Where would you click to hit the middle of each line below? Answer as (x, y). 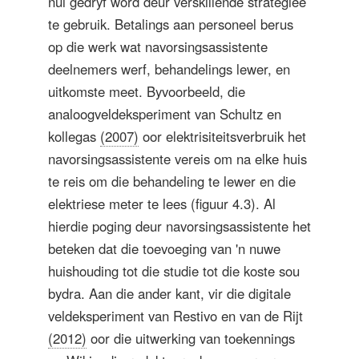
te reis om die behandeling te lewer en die (172, 181)
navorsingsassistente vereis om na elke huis (177, 158)
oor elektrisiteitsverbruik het (222, 136)
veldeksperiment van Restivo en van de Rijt (175, 315)
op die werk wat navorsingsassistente (158, 46)
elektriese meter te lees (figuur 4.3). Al (162, 203)
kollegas (74, 136)
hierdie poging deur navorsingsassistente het (179, 226)
